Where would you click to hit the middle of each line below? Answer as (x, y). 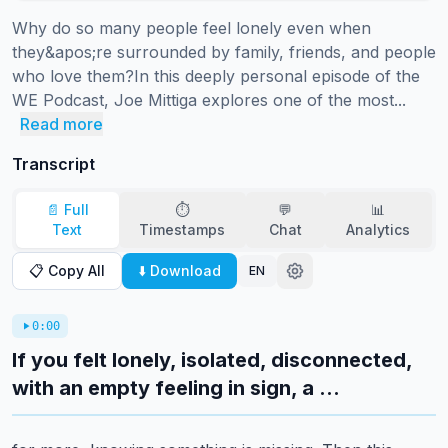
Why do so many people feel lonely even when (191, 28)
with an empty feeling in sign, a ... (176, 388)
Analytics (378, 229)
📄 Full (67, 209)
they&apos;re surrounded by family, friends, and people (224, 52)
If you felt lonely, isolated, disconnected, (212, 360)
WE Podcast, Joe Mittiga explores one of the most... (209, 100)
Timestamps (182, 229)
